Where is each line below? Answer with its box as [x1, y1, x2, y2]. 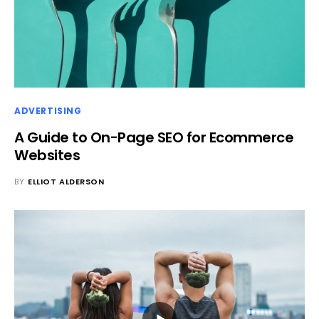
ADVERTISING [14, 104, 82, 117]
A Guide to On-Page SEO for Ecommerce [14, 127, 293, 147]
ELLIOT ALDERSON [28, 175, 105, 187]
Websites [14, 145, 80, 165]
